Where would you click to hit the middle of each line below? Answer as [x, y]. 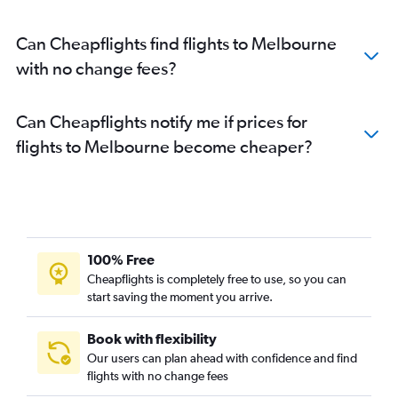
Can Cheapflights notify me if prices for [162, 121]
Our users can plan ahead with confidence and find [222, 358]
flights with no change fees [158, 375]
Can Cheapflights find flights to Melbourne [176, 43]
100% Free [121, 259]
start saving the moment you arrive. [180, 296]
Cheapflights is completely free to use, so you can [217, 279]
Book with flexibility [152, 338]
